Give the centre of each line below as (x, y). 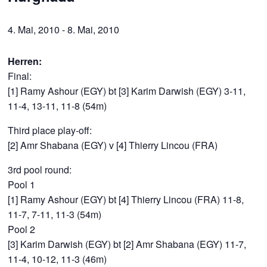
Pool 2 (22, 229)
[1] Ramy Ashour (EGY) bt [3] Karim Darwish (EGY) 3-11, (127, 91)
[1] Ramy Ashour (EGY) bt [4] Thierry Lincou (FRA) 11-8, (126, 199)
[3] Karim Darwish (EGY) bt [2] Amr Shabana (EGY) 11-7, (127, 244)
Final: (20, 76)
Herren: (25, 61)
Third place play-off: (50, 130)
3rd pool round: (40, 169)
